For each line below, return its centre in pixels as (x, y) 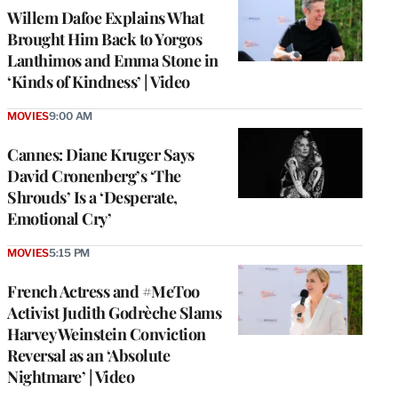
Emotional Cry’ (59, 219)
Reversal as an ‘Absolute (88, 356)
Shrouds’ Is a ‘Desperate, (92, 198)
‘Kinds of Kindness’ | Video (99, 82)
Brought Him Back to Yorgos (104, 40)
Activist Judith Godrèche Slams (114, 313)
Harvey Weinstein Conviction (107, 334)
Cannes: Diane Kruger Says (101, 155)
